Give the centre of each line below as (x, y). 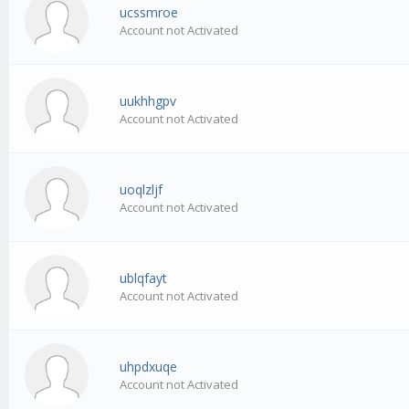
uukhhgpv (148, 101)
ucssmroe (149, 13)
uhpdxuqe (149, 367)
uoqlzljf (142, 190)
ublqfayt (144, 278)
